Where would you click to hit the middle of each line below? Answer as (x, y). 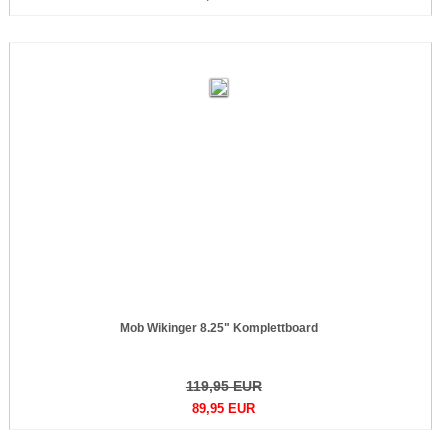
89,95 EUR (224, 408)
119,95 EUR (223, 386)
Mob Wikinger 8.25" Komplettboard (218, 328)
